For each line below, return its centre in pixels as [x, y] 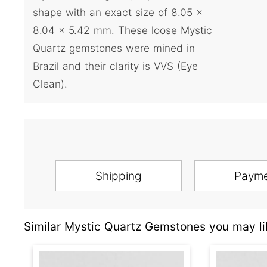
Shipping [118, 176]
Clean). [50, 83]
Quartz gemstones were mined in [114, 48]
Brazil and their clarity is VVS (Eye [115, 66]
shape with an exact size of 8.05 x [118, 12]
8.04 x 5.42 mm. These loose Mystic [122, 30]
